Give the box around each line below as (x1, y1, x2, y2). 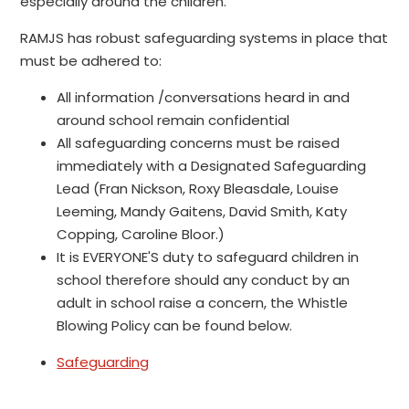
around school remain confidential (57, 110, 290, 131)
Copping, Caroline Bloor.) (57, 225, 225, 245)
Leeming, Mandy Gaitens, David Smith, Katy (57, 202, 348, 222)
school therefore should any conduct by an (57, 270, 351, 290)
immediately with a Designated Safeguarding (57, 156, 367, 176)
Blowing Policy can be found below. (57, 316, 293, 336)
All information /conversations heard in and (57, 88, 351, 108)
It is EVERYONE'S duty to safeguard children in (57, 247, 360, 267)
